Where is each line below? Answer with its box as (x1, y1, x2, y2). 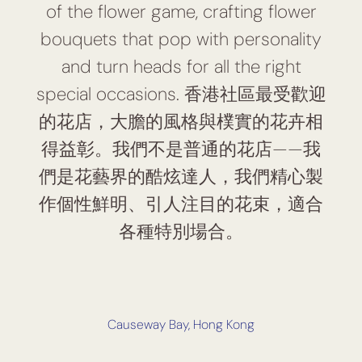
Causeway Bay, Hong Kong (107, 316, 255, 334)
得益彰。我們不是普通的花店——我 (41, 137, 321, 162)
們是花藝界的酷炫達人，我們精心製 (39, 165, 323, 189)
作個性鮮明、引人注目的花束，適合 (39, 192, 323, 217)
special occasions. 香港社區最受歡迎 (36, 82, 326, 107)
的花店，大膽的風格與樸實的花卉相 (39, 110, 323, 134)
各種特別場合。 (119, 220, 243, 244)
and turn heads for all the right (61, 55, 301, 79)
